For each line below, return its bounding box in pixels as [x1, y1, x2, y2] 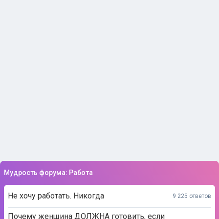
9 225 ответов [173, 192, 211, 199]
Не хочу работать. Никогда [8, 191, 104, 200]
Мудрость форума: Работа [4, 169, 93, 176]
